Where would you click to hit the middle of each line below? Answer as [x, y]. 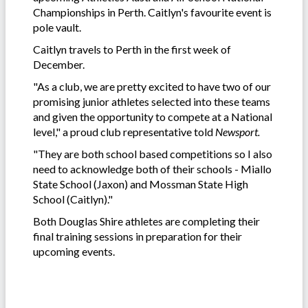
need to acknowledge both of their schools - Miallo [152, 169]
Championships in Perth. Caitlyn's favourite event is [152, 12]
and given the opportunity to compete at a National [153, 117]
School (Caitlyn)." [73, 199]
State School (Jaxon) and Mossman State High [141, 184]
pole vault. [57, 27]
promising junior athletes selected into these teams [152, 102]
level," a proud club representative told [124, 132]
